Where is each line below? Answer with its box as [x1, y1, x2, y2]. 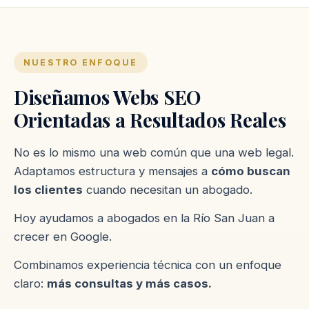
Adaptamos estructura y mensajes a [14, 163, 211, 178]
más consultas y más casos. [47, 276, 212, 290]
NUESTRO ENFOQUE [23, 57, 138, 68]
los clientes [14, 182, 83, 197]
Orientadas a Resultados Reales [14, 106, 286, 132]
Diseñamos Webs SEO [14, 83, 201, 110]
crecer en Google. [14, 229, 112, 243]
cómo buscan [211, 163, 290, 178]
